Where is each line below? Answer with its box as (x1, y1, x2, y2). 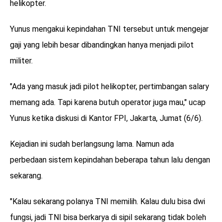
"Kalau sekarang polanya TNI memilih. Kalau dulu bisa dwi (10, 196, 205, 206)
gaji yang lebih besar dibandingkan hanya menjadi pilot (10, 40, 194, 50)
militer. (10, 55, 33, 65)
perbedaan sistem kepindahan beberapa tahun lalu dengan (10, 155, 210, 165)
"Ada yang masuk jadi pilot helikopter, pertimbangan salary (10, 81, 209, 91)
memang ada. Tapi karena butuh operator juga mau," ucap (10, 97, 206, 107)
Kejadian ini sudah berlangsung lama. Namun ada (10, 139, 174, 149)
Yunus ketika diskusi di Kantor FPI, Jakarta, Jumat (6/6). (10, 113, 203, 123)
